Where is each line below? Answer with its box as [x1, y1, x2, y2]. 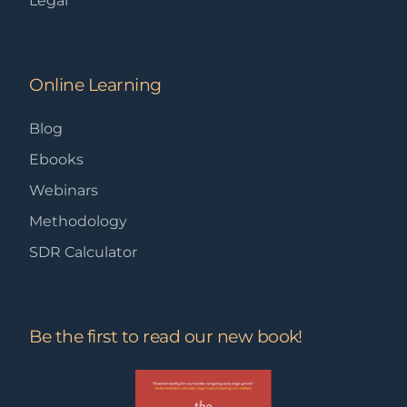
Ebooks [29, 151, 84, 169]
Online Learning [29, 74, 162, 96]
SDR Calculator [29, 243, 138, 262]
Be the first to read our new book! [29, 326, 303, 348]
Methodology [29, 213, 128, 231]
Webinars [29, 182, 99, 200]
